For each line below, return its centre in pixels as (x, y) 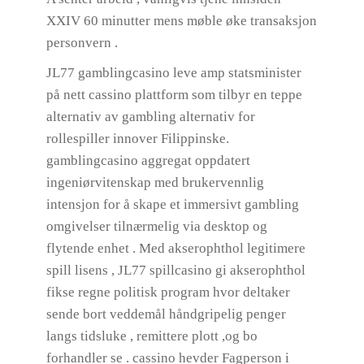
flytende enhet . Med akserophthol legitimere (175, 248)
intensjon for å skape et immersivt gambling (172, 204)
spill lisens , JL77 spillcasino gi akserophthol (175, 270)
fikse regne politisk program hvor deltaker (168, 292)
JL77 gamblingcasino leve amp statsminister (173, 73)
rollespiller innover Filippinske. (137, 139)
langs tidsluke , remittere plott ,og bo (152, 336)
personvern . (82, 43)
